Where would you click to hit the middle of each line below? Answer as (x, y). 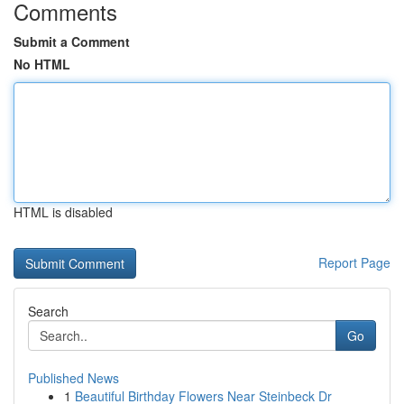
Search (48, 311)
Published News (73, 378)
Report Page (354, 262)
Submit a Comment (72, 41)
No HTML (42, 64)
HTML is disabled (63, 212)
